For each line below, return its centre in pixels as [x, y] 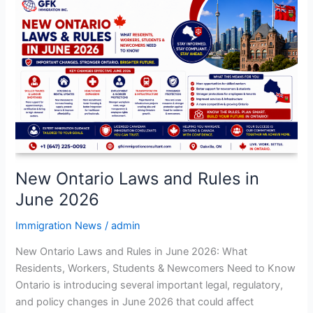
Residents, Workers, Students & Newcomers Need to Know [156, 269]
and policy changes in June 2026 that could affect [135, 302]
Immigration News [59, 225]
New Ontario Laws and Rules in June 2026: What [132, 252]
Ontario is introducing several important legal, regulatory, [150, 285]
